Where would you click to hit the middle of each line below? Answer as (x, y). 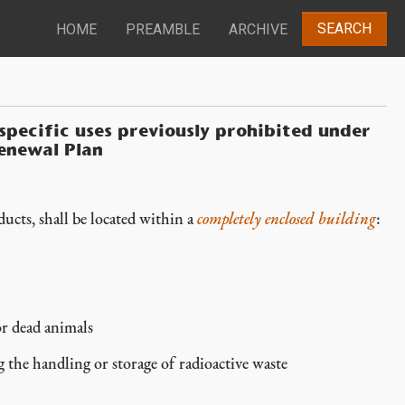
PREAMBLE (163, 30)
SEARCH (344, 29)
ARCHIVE (258, 30)
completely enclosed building (287, 218)
